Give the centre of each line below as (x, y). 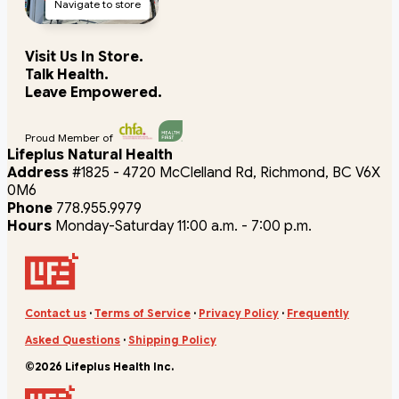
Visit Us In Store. (84, 57)
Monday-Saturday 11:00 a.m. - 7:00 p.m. (182, 226)
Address (38, 173)
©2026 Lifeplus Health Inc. (99, 366)
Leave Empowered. (94, 92)
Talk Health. (67, 74)
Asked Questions (73, 340)
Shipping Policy (172, 340)
